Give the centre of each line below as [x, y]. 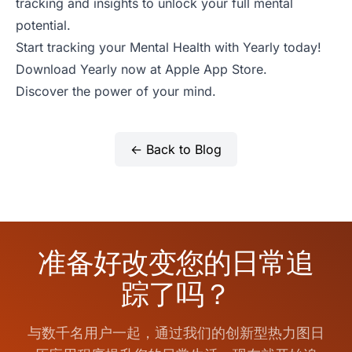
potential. [43, 26]
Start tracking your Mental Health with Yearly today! [169, 48]
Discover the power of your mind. [116, 92]
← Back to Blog [176, 150]
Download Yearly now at [90, 70]
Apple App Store [214, 70]
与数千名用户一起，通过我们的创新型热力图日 [176, 333]
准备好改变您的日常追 [176, 263]
